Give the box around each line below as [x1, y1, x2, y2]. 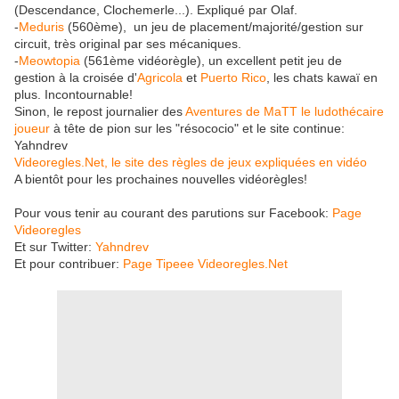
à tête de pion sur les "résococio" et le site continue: [50, 121, 345, 136]
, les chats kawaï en [266, 70, 378, 85]
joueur [14, 121, 50, 136]
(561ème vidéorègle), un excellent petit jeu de [80, 53, 342, 69]
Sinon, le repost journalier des [14, 104, 183, 119]
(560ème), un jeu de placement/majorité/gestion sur [64, 20, 363, 35]
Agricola [137, 70, 183, 85]
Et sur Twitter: [14, 240, 95, 255]
